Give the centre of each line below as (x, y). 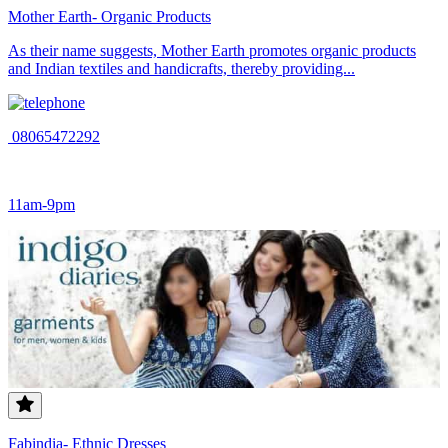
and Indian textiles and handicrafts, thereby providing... (181, 68)
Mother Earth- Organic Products (109, 16)
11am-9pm (41, 204)
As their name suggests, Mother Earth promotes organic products (212, 50)
